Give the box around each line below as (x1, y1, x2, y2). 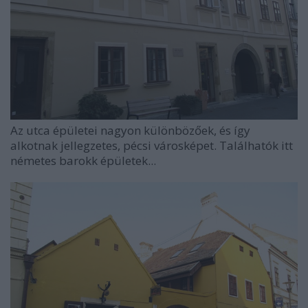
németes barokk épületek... (10, 153, 156, 169)
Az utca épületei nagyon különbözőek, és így (10, 122, 250, 139)
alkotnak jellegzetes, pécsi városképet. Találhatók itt (10, 137, 293, 154)
